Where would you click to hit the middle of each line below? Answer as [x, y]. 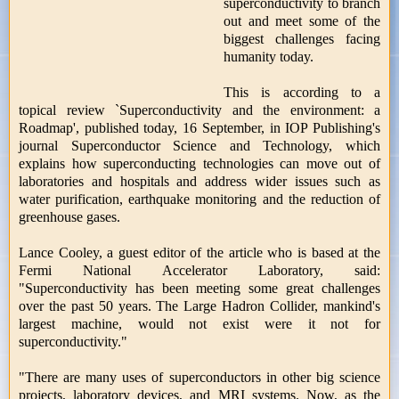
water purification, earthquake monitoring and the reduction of [199, 199]
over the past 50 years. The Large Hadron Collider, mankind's [199, 305]
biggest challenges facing [302, 38]
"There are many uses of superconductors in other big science [199, 377]
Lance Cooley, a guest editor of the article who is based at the [199, 252]
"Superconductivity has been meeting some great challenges [199, 288]
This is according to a [302, 92]
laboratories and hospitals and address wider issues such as [199, 181]
